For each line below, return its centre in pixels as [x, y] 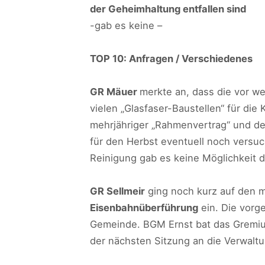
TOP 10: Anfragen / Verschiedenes [171, 59]
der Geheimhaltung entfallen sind [168, 9]
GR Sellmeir [117, 191]
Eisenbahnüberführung [144, 208]
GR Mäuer [115, 92]
